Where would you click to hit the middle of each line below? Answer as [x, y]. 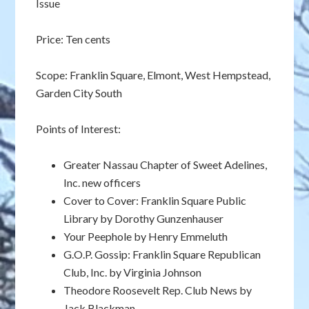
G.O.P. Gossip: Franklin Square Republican [162, 254]
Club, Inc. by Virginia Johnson [133, 272]
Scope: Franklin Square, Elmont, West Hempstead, [153, 75]
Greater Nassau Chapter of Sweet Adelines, [166, 165]
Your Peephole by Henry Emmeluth [146, 236]
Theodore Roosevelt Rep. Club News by [158, 290]
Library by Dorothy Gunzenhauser [144, 218]
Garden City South [79, 93]
